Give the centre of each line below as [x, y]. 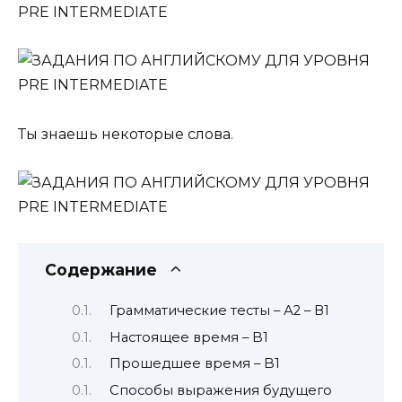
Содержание [101, 270]
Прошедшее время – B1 [194, 364]
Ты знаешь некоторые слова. [126, 134]
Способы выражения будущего [220, 390]
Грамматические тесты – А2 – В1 [219, 311]
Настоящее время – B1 [188, 337]
